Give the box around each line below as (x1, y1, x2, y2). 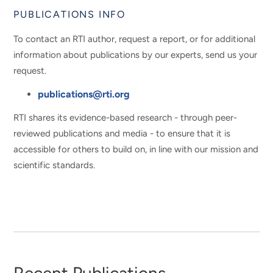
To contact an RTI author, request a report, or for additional (13, 33, 256, 44)
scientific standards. (13, 159, 96, 171)
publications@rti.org (38, 88, 130, 100)
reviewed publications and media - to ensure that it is (13, 127, 231, 139)
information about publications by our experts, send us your (13, 49, 258, 60)
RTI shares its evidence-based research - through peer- (13, 112, 238, 123)
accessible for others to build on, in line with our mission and (13, 143, 259, 155)
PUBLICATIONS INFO (13, 9, 126, 20)
